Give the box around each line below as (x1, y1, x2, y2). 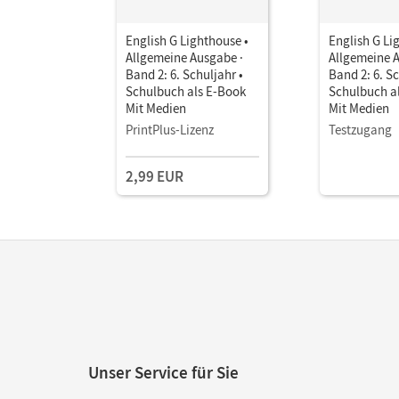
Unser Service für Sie (88, 362, 239, 383)
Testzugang (329, 121, 392, 138)
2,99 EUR (126, 167, 183, 186)
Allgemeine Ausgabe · (126, 49, 243, 66)
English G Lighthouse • (126, 32, 248, 49)
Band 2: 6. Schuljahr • (126, 66, 243, 83)
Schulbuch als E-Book (126, 83, 246, 100)
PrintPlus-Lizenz (126, 121, 214, 138)
